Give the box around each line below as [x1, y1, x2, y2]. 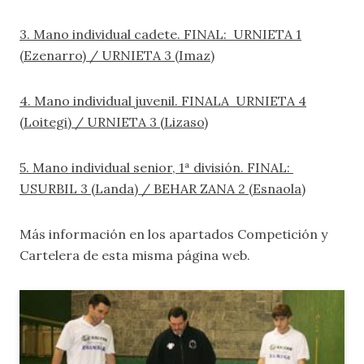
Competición [237, 226, 321, 242]
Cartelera [19, 247, 83, 263]
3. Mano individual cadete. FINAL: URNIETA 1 [19, 26, 301, 42]
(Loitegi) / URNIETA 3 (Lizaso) [19, 114, 208, 130]
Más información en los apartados [19, 226, 237, 242]
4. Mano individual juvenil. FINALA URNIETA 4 [19, 93, 306, 109]
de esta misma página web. [83, 247, 250, 263]
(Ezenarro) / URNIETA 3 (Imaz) [19, 47, 214, 63]
